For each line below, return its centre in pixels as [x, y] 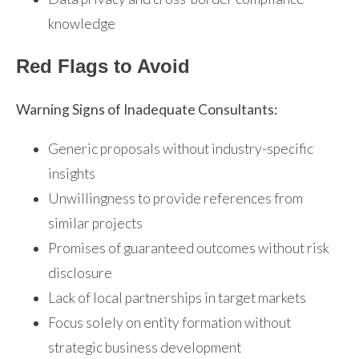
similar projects [95, 223]
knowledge [82, 24]
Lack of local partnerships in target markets [177, 297]
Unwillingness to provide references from [175, 198]
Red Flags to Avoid [103, 67]
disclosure [80, 272]
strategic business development [145, 347]
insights [72, 173]
